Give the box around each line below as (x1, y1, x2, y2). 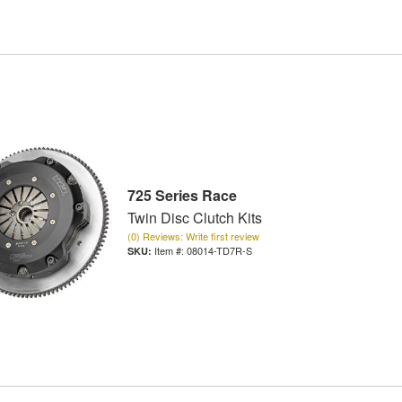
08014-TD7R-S (186, 243, 252, 258)
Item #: (153, 243, 187, 258)
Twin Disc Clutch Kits (127, 207, 262, 229)
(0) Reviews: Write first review (127, 229, 259, 244)
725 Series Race (127, 185, 237, 206)
